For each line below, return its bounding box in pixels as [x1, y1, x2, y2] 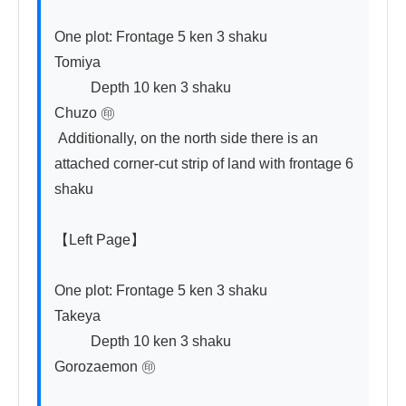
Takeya [54, 307, 101, 324]
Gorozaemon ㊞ [54, 358, 156, 374]
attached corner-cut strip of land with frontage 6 [54, 155, 353, 171]
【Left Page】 [54, 231, 145, 247]
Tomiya [54, 53, 101, 70]
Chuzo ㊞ [54, 104, 115, 121]
